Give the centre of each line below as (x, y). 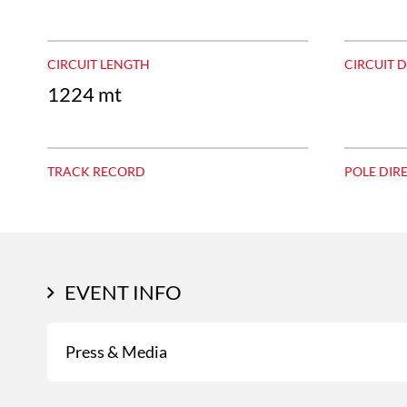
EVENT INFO (123, 292)
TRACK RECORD (96, 171)
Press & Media (116, 351)
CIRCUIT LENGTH (99, 64)
